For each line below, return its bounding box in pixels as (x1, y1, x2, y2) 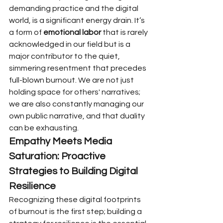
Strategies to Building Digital (9, 166, 140, 176)
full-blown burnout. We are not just (9, 76, 135, 84)
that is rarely (101, 28, 149, 36)
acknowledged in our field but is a (9, 40, 132, 48)
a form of (9, 28, 43, 36)
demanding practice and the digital (9, 4, 140, 12)
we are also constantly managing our (9, 100, 145, 108)
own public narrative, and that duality (9, 112, 146, 120)
